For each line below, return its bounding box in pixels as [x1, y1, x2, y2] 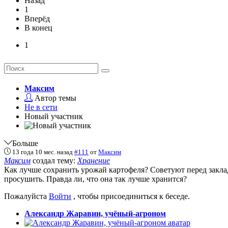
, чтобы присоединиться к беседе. [71, 191, 190, 201]
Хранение [77, 156, 110, 165]
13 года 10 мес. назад [12, 148, 73, 156]
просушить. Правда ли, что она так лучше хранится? [4, 174, 187, 183]
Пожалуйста [4, 191, 49, 201]
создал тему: [31, 156, 77, 165]
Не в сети [24, 102, 58, 111]
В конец [24, 23, 52, 32]
